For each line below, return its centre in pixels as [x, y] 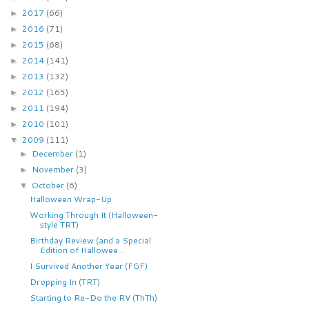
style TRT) [60, 224]
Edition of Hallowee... [82, 250]
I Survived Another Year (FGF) [89, 266]
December [53, 153]
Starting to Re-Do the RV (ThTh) [94, 297]
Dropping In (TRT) [65, 281]
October [49, 185]
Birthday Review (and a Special [91, 240]
